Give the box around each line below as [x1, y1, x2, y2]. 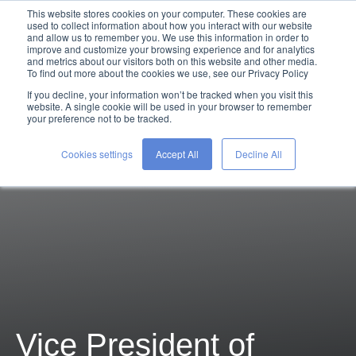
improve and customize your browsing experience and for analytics [27, 42, 315, 56]
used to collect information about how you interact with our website [27, 18, 312, 32]
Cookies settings [60, 147, 133, 161]
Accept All [155, 147, 199, 161]
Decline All [234, 147, 282, 161]
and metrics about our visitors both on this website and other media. [27, 54, 317, 68]
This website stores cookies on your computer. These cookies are [27, 6, 307, 20]
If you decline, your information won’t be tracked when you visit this [27, 87, 313, 101]
